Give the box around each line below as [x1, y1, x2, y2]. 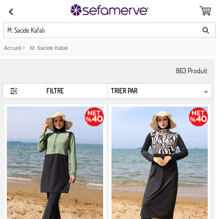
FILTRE [46, 87, 64, 95]
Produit [186, 66, 208, 75]
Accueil [4, 43, 21, 51]
